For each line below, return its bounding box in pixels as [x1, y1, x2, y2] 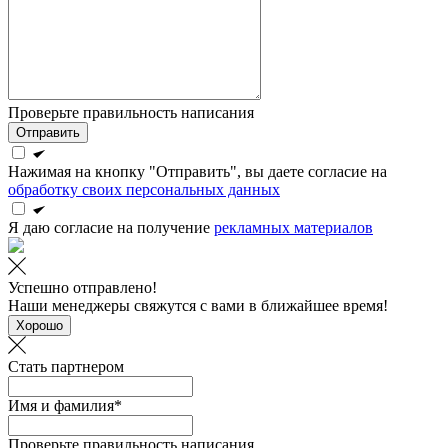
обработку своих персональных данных [8, 181, 280, 199]
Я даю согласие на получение [8, 219, 214, 237]
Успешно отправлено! [8, 279, 157, 297]
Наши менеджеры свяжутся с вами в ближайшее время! [8, 297, 388, 315]
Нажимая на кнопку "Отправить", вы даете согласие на [8, 163, 387, 181]
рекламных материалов [214, 219, 373, 237]
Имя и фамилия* [8, 397, 122, 415]
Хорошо [16, 318, 63, 334]
